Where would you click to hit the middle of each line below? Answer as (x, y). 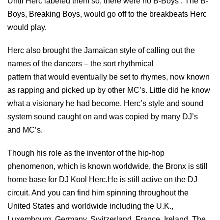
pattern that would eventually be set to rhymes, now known (109, 77)
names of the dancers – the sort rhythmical (81, 63)
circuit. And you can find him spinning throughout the (98, 192)
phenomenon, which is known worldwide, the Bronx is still (108, 166)
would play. (27, 27)
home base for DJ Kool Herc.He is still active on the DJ (102, 179)
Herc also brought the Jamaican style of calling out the (101, 50)
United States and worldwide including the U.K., (90, 206)
